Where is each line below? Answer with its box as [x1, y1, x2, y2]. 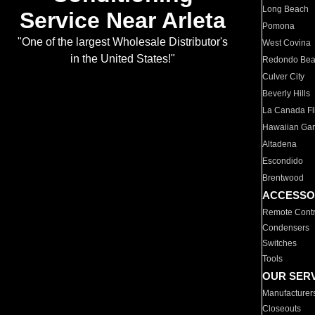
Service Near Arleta [19, 8, 226, 34]
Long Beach [262, 4, 309, 14]
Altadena [262, 139, 297, 149]
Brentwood [262, 173, 304, 183]
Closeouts [262, 304, 302, 314]
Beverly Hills [262, 89, 311, 98]
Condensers [262, 223, 310, 233]
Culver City [262, 72, 305, 82]
